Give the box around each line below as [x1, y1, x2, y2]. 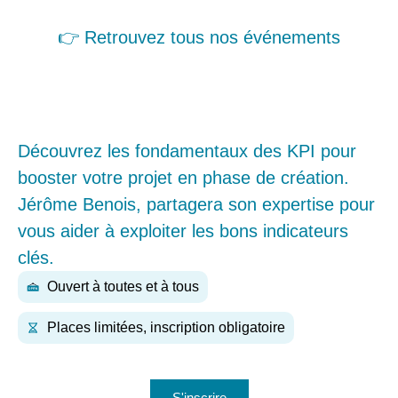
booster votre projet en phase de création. [18, 168, 349, 188]
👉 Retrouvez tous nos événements [58, 28, 340, 48]
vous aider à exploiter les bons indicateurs [18, 221, 348, 242]
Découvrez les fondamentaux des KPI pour [18, 141, 356, 162]
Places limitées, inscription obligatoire [46, 320, 285, 336]
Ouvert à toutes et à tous [46, 279, 199, 295]
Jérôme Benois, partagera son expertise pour [18, 195, 375, 215]
